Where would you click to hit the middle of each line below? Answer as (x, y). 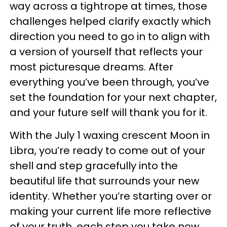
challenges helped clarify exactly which (110, 21)
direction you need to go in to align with (110, 36)
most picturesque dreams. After (91, 67)
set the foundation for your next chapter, (113, 97)
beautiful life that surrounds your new (104, 181)
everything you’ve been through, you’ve (109, 82)
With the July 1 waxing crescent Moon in (110, 135)
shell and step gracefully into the (94, 165)
